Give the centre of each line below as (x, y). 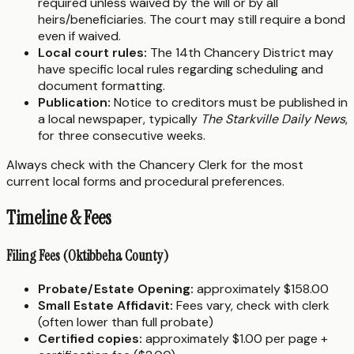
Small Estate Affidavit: (105, 305)
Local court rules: (92, 53)
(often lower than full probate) (126, 322)
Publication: (74, 103)
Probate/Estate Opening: (116, 289)
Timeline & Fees (59, 218)
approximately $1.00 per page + (235, 339)
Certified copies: (90, 339)
